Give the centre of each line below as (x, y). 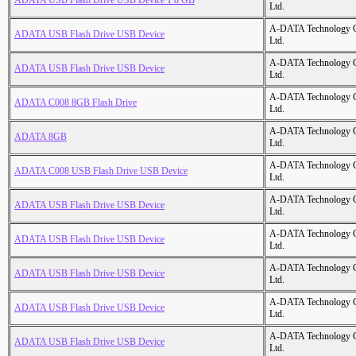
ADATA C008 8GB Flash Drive (75, 103)
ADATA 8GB (41, 137)
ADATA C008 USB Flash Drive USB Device (101, 171)
